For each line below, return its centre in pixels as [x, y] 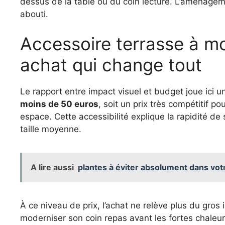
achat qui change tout [111, 65]
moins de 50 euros [59, 104]
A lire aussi [52, 167]
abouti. [34, 14]
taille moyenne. [51, 129]
